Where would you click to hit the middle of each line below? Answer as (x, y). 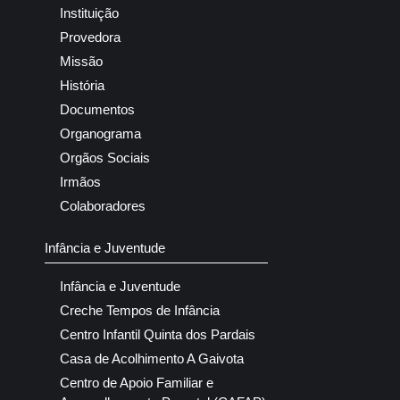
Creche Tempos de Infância (140, 310)
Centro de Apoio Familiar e (137, 382)
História (82, 85)
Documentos (97, 109)
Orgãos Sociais (105, 157)
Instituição (89, 12)
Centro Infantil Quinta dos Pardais (158, 334)
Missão (81, 61)
